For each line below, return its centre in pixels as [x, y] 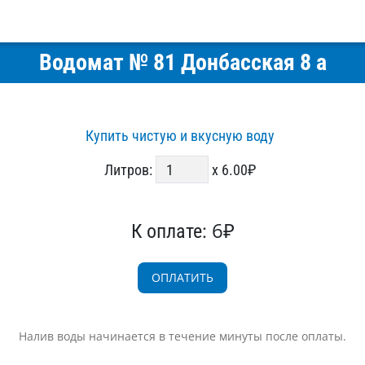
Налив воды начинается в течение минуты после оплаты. [182, 336]
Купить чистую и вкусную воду [180, 136]
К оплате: [171, 231]
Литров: [130, 169]
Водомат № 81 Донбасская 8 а [182, 62]
